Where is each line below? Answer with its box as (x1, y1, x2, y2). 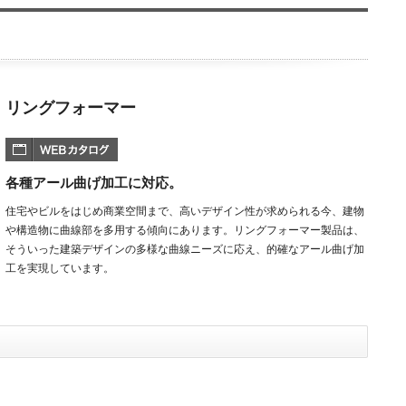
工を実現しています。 (5, 261, 114, 275)
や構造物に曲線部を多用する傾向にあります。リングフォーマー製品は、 (5, 223, 364, 237)
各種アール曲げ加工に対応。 (5, 175, 182, 190)
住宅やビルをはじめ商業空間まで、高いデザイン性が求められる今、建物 (5, 204, 364, 217)
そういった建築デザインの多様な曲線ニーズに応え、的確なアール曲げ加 (5, 242, 364, 256)
